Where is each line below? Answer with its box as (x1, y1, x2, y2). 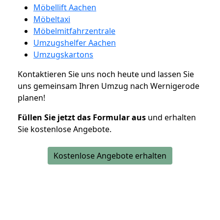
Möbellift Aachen (33, 1, 96, 13)
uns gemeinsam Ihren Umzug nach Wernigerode (18, 80, 199, 91)
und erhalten (146, 111, 196, 123)
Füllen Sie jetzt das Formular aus (18, 111, 146, 123)
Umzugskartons (33, 49, 93, 60)
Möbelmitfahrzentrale (33, 25, 115, 36)
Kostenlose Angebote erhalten (54, 150, 166, 161)
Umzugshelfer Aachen (33, 37, 116, 48)
